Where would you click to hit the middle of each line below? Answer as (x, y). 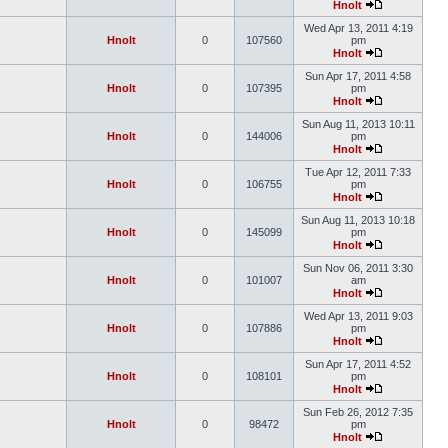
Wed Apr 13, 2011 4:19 (358, 28)
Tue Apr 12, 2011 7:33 (358, 172)
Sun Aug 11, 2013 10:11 (358, 124)
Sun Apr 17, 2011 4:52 (358, 364)
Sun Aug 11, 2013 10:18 (358, 220)
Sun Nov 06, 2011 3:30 (358, 268)
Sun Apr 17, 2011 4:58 (358, 76)
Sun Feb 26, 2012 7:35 (358, 412)
